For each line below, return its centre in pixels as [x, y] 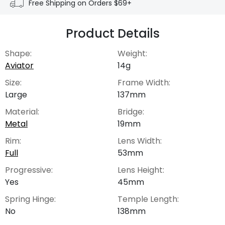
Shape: [18, 53]
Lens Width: [140, 141]
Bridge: [131, 111]
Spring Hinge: [30, 199]
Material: [22, 111]
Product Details [113, 33]
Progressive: [29, 170]
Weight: [132, 53]
